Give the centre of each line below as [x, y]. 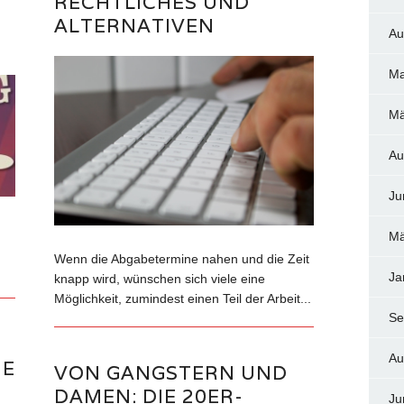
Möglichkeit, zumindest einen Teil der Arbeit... [183, 299]
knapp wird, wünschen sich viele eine [160, 279]
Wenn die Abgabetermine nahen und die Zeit [182, 259]
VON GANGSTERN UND [171, 373]
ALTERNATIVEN [135, 26]
